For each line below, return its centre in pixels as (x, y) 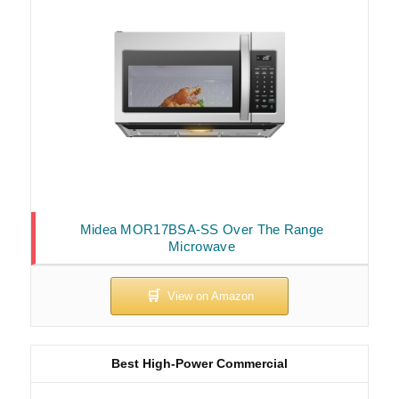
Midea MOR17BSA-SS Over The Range (202, 230)
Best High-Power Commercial (199, 364)
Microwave (202, 247)
